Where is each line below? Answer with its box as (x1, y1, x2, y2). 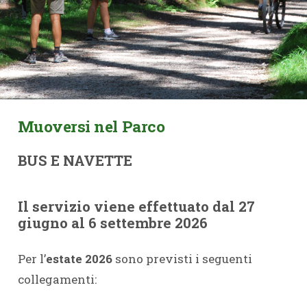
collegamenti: (17, 271, 97, 287)
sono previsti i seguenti (114, 251, 252, 267)
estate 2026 (45, 251, 115, 267)
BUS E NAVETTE (17, 151, 132, 170)
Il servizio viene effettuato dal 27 (17, 197, 255, 216)
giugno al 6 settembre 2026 (17, 213, 208, 232)
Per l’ (17, 251, 46, 267)
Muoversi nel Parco (17, 115, 165, 136)
